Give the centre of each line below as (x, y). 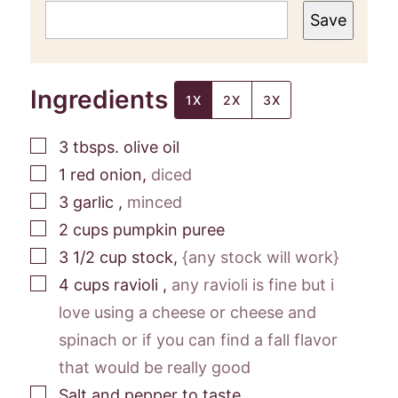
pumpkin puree (169, 230)
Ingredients (102, 99)
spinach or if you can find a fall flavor (198, 340)
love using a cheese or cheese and (187, 312)
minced (155, 202)
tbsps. (96, 147)
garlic (96, 202)
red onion (106, 175)
